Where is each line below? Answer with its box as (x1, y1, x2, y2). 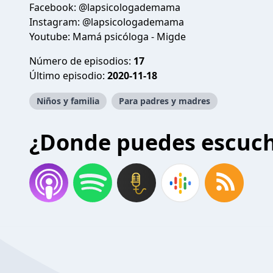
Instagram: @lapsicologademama (29, 15, 184, 29)
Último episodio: (29, 69, 107, 82)
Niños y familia (37, 95, 99, 107)
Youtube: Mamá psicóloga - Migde (29, 30, 186, 43)
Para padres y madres (119, 95, 210, 107)
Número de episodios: (29, 54, 133, 68)
